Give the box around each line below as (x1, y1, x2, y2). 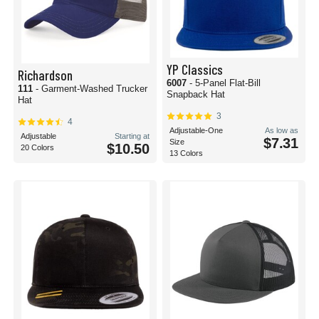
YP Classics (167, 61, 223, 78)
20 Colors (21, 143, 54, 152)
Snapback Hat (167, 89, 225, 100)
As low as (265, 126, 298, 135)
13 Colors (169, 149, 203, 157)
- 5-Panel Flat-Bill (189, 78, 261, 88)
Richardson (18, 66, 73, 83)
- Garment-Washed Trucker (36, 83, 147, 94)
